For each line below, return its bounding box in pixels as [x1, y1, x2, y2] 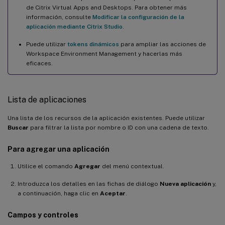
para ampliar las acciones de [119, 40, 206, 48]
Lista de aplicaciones [8, 94, 86, 104]
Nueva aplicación [160, 180, 211, 187]
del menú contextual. [100, 162, 164, 170]
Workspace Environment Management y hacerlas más [26, 50, 182, 57]
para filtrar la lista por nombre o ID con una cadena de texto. [29, 124, 209, 131]
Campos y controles [8, 210, 78, 219]
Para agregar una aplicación [8, 145, 109, 153]
